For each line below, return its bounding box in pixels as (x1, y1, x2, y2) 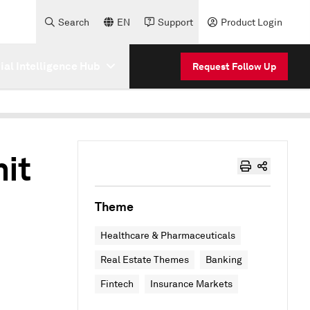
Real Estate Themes (100, 254, 189, 266)
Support (158, 16, 193, 28)
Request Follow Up (192, 60, 276, 73)
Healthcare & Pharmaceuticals (100, 230, 235, 241)
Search (58, 16, 89, 28)
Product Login (221, 16, 282, 28)
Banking (206, 254, 242, 266)
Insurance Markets (150, 278, 232, 290)
